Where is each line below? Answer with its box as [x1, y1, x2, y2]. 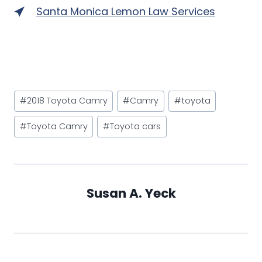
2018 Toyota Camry [26, 95, 108, 107]
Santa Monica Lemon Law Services [36, 4, 215, 19]
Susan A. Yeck [86, 184, 176, 202]
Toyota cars [110, 120, 161, 133]
